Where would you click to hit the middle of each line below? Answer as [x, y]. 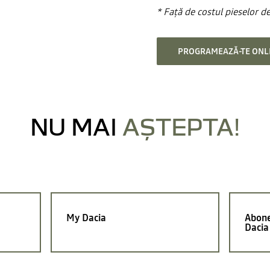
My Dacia [86, 218]
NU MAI [76, 126]
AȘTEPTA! [181, 126]
